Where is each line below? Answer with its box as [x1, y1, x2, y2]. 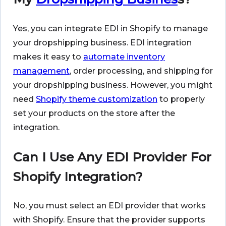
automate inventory [83, 51, 165, 62]
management [13, 66, 70, 76]
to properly [157, 94, 205, 104]
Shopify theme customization [36, 94, 157, 104]
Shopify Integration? [13, 168, 143, 184]
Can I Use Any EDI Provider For [13, 149, 211, 164]
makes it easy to [13, 51, 83, 62]
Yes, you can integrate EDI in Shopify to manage [13, 23, 208, 33]
